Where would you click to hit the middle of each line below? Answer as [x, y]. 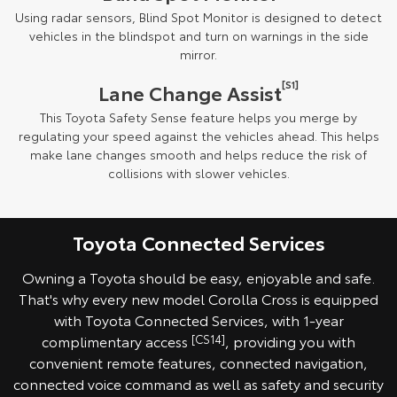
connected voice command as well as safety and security [198, 384]
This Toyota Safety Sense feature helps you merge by [198, 117]
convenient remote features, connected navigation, [198, 362]
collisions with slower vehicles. [198, 173]
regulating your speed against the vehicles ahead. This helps [198, 136]
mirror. [198, 54]
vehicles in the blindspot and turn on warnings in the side [198, 36]
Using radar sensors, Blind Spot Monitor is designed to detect [198, 17]
